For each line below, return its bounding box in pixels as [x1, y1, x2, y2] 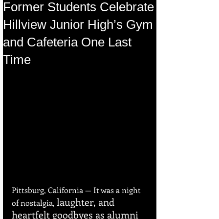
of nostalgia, [12, 197, 57, 208]
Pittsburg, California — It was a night [12, 185, 143, 196]
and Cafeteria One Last [3, 35, 131, 49]
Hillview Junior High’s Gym [3, 17, 153, 32]
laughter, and [57, 195, 117, 209]
